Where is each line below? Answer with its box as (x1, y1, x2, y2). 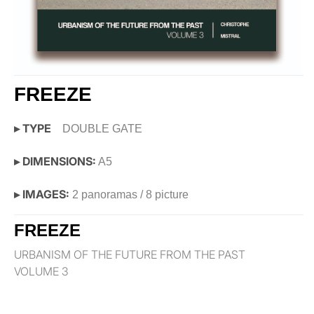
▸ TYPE (14, 121, 54, 136)
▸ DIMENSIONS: (14, 154, 96, 169)
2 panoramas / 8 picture (69, 189, 189, 201)
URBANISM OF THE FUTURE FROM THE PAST (14, 247, 245, 262)
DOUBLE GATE (54, 123, 142, 135)
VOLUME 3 (14, 264, 68, 279)
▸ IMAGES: (14, 187, 69, 202)
